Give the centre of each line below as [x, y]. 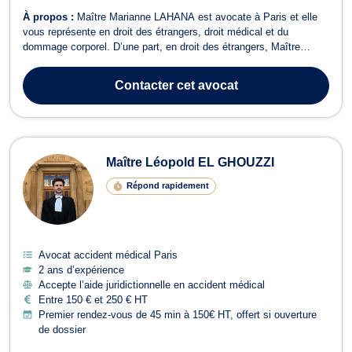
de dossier [62, 329]
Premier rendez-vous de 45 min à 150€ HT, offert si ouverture [178, 314]
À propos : [50, 16]
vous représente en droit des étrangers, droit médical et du [156, 31]
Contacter [144, 85]
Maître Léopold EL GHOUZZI [190, 162]
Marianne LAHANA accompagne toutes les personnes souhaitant [170, 61]
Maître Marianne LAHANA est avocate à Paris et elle [197, 16]
